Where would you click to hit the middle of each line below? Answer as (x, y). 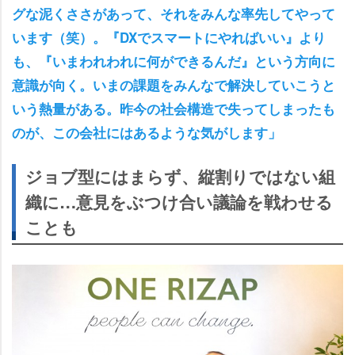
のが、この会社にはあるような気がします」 (147, 132)
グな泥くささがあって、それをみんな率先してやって (174, 13)
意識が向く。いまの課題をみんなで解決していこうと (174, 84)
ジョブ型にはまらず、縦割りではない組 (180, 176)
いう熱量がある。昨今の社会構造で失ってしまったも (174, 108)
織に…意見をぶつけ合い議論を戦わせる (179, 201)
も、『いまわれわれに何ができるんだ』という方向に (174, 61)
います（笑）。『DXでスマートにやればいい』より (169, 37)
